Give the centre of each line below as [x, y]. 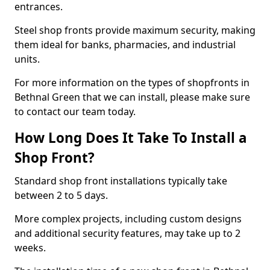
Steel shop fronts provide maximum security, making [135, 30]
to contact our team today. [75, 111]
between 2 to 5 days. [62, 195]
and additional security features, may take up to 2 [127, 233]
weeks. [31, 248]
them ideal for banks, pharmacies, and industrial [125, 45]
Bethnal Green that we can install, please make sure [132, 97]
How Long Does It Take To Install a [131, 138]
